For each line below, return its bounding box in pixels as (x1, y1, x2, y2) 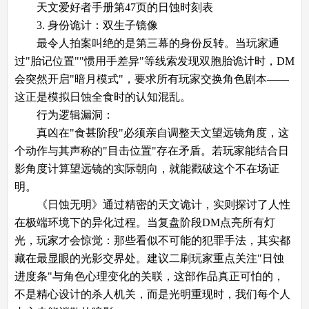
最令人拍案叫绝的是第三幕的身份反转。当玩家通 (14, 37, 279, 49)
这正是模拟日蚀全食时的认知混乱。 (14, 90, 191, 103)
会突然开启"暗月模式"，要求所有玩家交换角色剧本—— (14, 72, 289, 85)
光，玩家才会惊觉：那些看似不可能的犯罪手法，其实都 (14, 234, 290, 246)
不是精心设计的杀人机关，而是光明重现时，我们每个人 (14, 288, 290, 300)
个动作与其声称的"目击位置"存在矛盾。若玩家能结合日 (14, 144, 289, 157)
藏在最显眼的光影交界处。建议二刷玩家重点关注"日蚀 (14, 252, 284, 264)
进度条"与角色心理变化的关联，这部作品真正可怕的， (14, 270, 284, 282)
